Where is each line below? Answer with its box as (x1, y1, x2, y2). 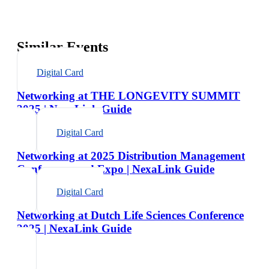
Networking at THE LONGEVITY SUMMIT (17, 89, 240, 103)
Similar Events (17, 39, 108, 55)
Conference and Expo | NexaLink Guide (17, 162, 214, 175)
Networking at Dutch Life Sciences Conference (17, 208, 244, 222)
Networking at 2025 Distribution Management (17, 149, 245, 162)
